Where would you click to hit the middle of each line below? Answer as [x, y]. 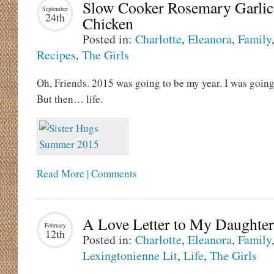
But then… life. [70, 99]
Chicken [108, 23]
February [55, 225]
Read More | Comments [87, 173]
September [55, 9]
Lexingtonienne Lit [130, 255]
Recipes [56, 55]
